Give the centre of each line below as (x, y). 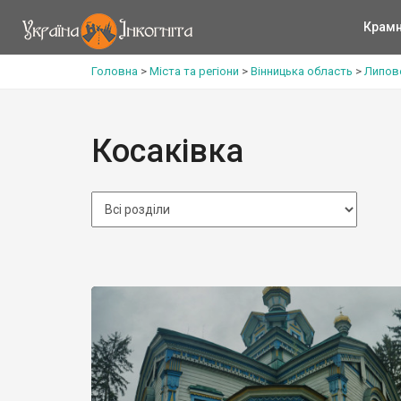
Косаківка (167, 151)
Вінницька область (302, 71)
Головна (115, 71)
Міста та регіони (194, 71)
